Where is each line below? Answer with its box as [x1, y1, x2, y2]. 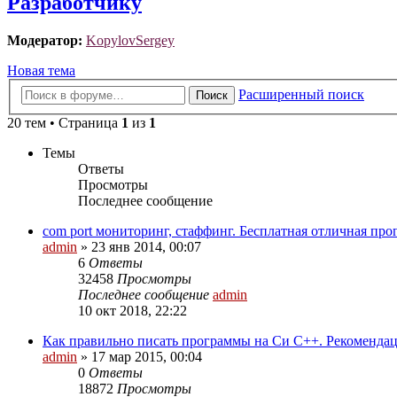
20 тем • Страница [7, 114, 121, 130]
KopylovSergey [86, 33, 175, 49]
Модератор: [7, 33, 82, 49]
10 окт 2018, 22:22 [78, 302, 187, 318]
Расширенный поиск [238, 86, 364, 102]
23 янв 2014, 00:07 [91, 238, 201, 254]
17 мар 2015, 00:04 [91, 348, 202, 364]
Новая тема [7, 63, 75, 79]
